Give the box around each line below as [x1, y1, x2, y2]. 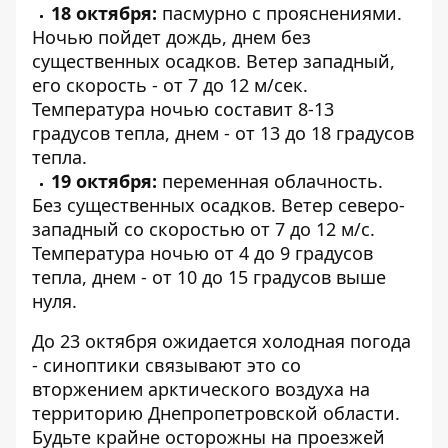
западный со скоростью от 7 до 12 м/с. [32, 217, 375, 241]
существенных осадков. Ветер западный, [32, 49, 395, 73]
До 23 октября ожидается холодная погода [32, 329, 411, 353]
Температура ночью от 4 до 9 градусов [32, 241, 373, 265]
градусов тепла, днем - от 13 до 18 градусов [32, 121, 414, 145]
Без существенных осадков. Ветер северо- [32, 193, 405, 217]
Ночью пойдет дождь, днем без [32, 25, 311, 49]
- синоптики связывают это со [32, 353, 301, 377]
